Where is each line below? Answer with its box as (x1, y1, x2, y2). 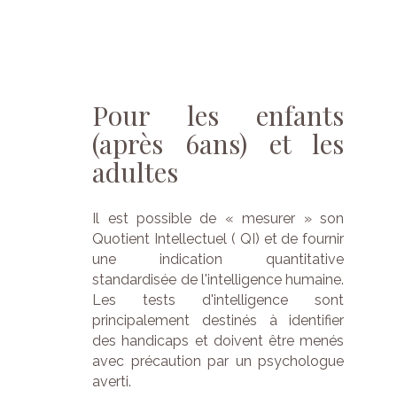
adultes (92, 154, 179, 191)
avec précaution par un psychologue (92, 353, 345, 370)
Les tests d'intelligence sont (92, 292, 345, 308)
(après (92, 126, 164, 162)
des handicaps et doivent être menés (92, 332, 345, 349)
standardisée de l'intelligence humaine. (92, 271, 345, 288)
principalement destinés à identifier (92, 312, 345, 329)
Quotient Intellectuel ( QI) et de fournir (92, 230, 345, 247)
